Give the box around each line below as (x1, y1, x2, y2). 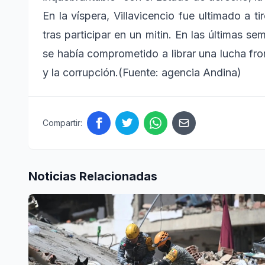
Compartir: (43, 117, 82, 128)
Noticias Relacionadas (28, 169, 157, 183)
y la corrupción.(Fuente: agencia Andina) (43, 66, 241, 79)
